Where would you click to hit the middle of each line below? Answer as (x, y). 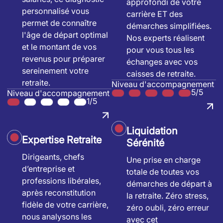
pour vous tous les (160, 50)
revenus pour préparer (63, 59)
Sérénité (145, 143)
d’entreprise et (48, 169)
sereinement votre (55, 71)
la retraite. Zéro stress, (167, 196)
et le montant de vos (59, 47)
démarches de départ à (169, 184)
